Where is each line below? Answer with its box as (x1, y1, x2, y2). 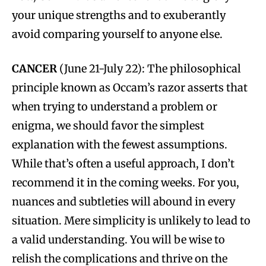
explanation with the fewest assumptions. (12, 137, 227, 151)
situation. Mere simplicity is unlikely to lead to (12, 213, 251, 227)
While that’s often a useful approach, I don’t (12, 156, 235, 170)
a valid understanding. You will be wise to (12, 232, 225, 246)
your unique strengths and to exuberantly (12, 8, 226, 22)
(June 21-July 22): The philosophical (57, 61, 241, 75)
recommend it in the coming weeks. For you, (12, 175, 239, 189)
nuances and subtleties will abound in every (12, 194, 235, 208)
